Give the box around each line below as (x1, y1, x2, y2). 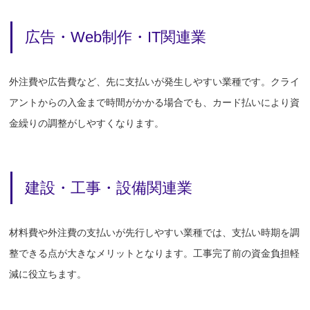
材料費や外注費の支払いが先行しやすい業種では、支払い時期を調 (9, 227, 300, 238)
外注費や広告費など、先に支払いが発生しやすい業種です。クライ (9, 76, 300, 88)
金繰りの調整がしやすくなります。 (9, 118, 165, 129)
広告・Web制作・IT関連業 (25, 28, 207, 46)
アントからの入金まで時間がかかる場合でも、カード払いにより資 (9, 97, 300, 109)
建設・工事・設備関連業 (25, 179, 193, 197)
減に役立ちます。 (9, 268, 87, 280)
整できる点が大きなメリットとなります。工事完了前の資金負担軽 (9, 248, 300, 259)
